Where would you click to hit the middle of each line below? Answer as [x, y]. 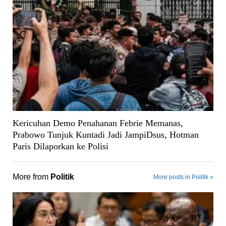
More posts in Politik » [184, 177]
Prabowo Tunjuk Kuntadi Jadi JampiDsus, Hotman [105, 135]
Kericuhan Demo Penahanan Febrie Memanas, [98, 123]
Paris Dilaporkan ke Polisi [60, 147]
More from [31, 177]
